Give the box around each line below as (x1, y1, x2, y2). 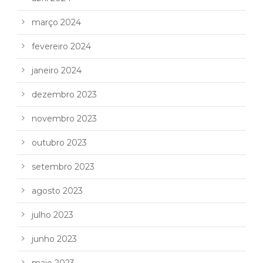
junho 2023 (32, 234, 77, 245)
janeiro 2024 (32, 65, 82, 76)
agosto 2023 (32, 186, 83, 197)
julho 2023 (32, 210, 73, 221)
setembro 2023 (32, 161, 95, 173)
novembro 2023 (32, 113, 97, 124)
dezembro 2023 (32, 89, 97, 100)
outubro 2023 (32, 137, 87, 149)
